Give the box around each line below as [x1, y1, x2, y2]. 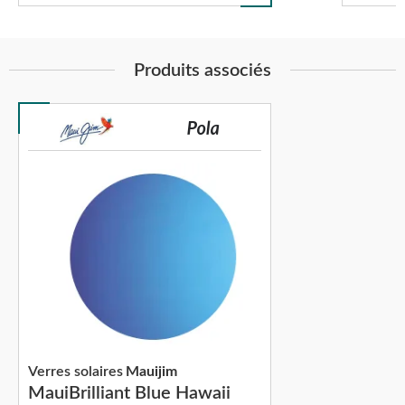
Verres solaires [28, 363, 123, 379]
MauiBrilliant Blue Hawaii [28, 383, 231, 402]
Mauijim [126, 363, 177, 379]
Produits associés [134, 61, 271, 80]
